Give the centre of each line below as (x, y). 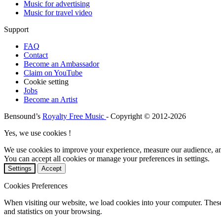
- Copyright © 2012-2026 (146, 116)
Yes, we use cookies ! (37, 133)
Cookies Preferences (36, 186)
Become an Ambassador (61, 64)
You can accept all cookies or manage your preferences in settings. (107, 159)
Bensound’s (23, 116)
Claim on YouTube (53, 73)
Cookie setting (46, 82)
